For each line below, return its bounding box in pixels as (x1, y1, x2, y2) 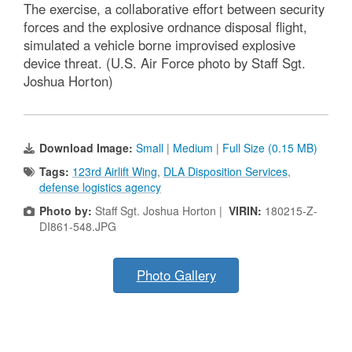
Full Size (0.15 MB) (222, 139, 317, 156)
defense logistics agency (39, 178, 161, 195)
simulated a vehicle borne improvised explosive (24, 35, 295, 54)
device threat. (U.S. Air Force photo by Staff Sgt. (24, 53, 306, 72)
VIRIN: (229, 202, 265, 218)
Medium (173, 139, 213, 156)
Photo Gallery (136, 265, 216, 284)
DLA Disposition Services (163, 163, 288, 179)
